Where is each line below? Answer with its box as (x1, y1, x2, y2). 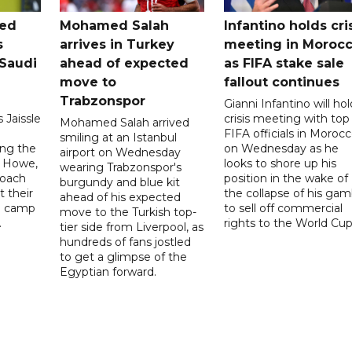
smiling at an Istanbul (60, 130, 178, 145)
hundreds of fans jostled (60, 235, 192, 250)
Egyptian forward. (60, 265, 157, 280)
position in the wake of (223, 171, 348, 186)
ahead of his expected (60, 190, 181, 205)
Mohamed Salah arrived (60, 115, 190, 130)
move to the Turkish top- (60, 205, 197, 220)
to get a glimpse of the (60, 250, 188, 265)
